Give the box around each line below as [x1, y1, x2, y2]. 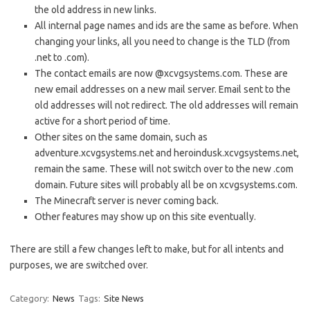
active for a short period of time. [35, 116, 170, 127]
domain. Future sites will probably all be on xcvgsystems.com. [35, 179, 298, 190]
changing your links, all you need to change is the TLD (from [35, 36, 290, 47]
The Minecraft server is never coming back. [35, 195, 219, 206]
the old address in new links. [35, 4, 156, 15]
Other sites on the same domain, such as [35, 131, 208, 143]
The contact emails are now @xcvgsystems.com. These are [35, 68, 288, 79]
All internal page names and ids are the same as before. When [35, 20, 298, 31]
